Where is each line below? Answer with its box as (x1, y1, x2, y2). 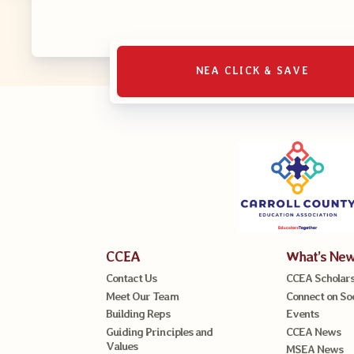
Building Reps (106, 307, 170, 321)
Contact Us (106, 271, 157, 285)
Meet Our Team (106, 288, 179, 303)
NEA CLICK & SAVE (195, 65, 309, 77)
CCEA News (285, 324, 341, 338)
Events (285, 307, 318, 321)
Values (106, 338, 138, 352)
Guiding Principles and (106, 324, 213, 338)
